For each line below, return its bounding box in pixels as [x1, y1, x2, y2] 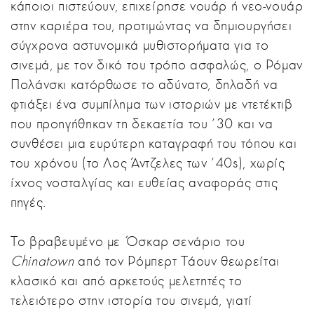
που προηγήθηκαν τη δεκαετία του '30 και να [11, 115, 273, 132]
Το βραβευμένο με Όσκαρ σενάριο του [11, 233, 245, 250]
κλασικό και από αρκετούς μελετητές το [11, 272, 243, 289]
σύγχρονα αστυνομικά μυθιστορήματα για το [11, 36, 269, 53]
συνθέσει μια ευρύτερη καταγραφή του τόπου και [11, 135, 297, 151]
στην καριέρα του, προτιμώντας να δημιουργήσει [11, 17, 292, 34]
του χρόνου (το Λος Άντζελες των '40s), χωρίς [11, 154, 285, 171]
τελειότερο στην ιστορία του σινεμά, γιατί [11, 292, 252, 308]
